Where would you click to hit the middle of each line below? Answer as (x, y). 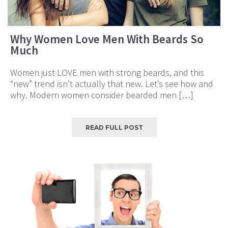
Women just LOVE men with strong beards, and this (107, 73)
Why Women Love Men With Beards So (107, 39)
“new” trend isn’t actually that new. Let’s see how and (112, 84)
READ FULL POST (114, 128)
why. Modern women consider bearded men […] (102, 95)
